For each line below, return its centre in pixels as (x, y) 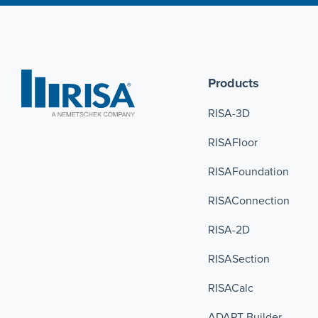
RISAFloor (232, 143)
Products (233, 84)
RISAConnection (250, 201)
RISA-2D (229, 230)
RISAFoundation (248, 172)
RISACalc (230, 289)
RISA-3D (229, 114)
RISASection (238, 259)
